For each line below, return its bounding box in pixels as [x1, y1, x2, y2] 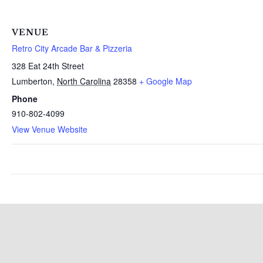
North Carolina [57, 75, 111, 87]
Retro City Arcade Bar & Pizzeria [12, 42, 132, 54]
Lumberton [12, 75, 52, 87]
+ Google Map [139, 75, 192, 87]
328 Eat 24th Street [12, 60, 84, 72]
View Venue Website [12, 123, 87, 135]
